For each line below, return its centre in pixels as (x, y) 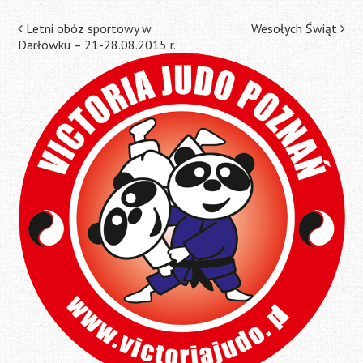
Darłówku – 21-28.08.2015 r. (97, 45)
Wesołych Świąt (295, 28)
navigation (77, 62)
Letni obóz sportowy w (88, 28)
